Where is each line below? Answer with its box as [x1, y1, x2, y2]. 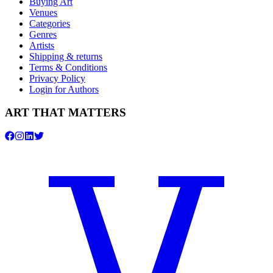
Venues [29, 7, 57, 18]
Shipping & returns [29, 51, 102, 62]
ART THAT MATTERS [5, 106, 126, 119]
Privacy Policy [29, 73, 85, 83]
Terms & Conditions [29, 62, 107, 73]
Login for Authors [29, 83, 99, 94]
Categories [29, 18, 70, 29]
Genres [29, 29, 57, 40]
